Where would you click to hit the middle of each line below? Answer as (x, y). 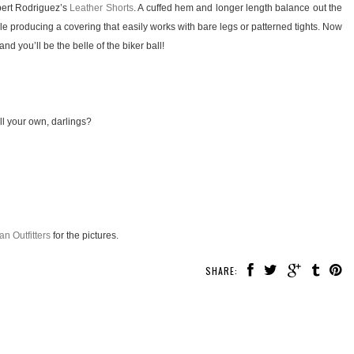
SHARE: (222, 271)
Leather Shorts (102, 8)
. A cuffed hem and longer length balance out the (238, 8)
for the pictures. (85, 236)
